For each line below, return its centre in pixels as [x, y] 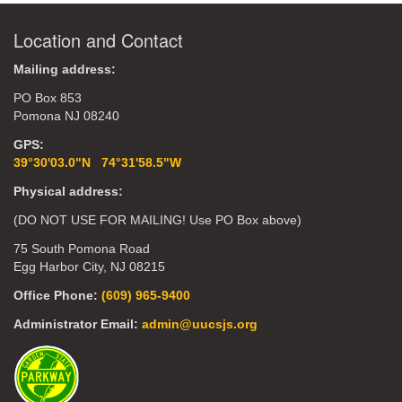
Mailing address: [65, 69]
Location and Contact [98, 39]
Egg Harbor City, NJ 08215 [89, 267]
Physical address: [68, 191]
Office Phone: [57, 295]
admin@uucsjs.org [200, 324]
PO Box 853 [48, 98]
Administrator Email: [78, 324]
